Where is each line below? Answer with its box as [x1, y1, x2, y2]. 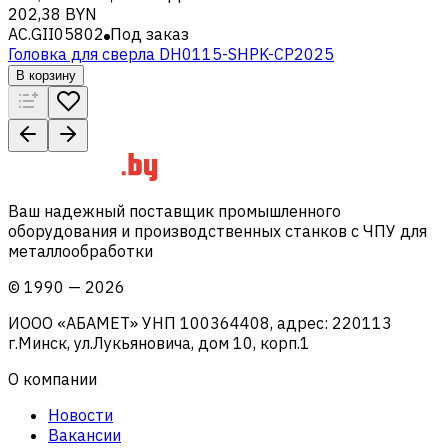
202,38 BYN [8, 3, 97, 24]
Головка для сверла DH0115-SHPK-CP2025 [8, 43, 334, 64]
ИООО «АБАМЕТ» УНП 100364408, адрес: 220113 [8, 312, 392, 333]
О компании [8, 368, 97, 389]
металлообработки [8, 240, 153, 261]
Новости [48, 404, 113, 425]
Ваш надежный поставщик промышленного [8, 200, 341, 221]
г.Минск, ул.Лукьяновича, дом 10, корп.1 [8, 332, 310, 353]
